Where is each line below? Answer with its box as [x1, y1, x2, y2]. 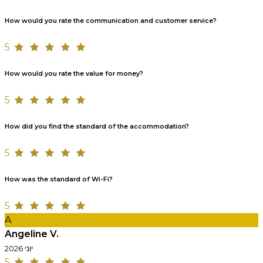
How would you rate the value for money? [5, 69, 143, 77]
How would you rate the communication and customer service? [5, 16, 217, 25]
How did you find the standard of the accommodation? [5, 122, 189, 130]
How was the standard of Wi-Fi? [5, 175, 113, 183]
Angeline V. [5, 228, 59, 240]
